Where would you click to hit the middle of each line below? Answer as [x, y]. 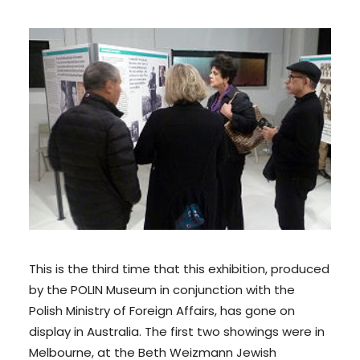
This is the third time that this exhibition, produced [179, 269]
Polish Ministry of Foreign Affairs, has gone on [162, 311]
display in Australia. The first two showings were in [177, 331]
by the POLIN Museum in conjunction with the [162, 290]
